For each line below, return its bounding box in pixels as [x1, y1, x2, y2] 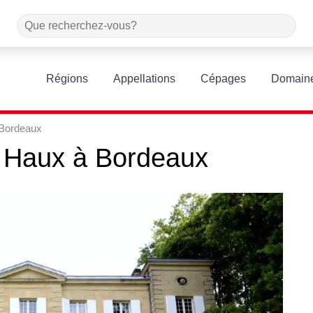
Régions [46, 73, 89, 85]
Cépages [201, 73, 247, 85]
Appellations [113, 73, 176, 85]
